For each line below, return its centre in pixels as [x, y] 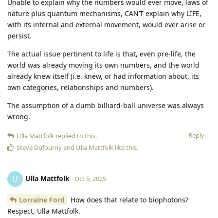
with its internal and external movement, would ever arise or [106, 24]
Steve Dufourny [39, 147]
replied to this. [75, 136]
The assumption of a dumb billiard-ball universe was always [106, 105]
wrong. [19, 116]
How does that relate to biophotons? [128, 200]
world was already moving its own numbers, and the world [103, 65]
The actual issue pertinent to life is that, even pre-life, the [101, 54]
